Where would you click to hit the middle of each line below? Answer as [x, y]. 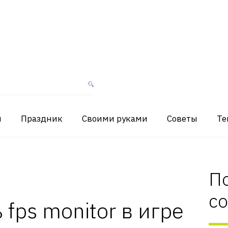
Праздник [42, 119]
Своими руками [115, 119]
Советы [182, 119]
